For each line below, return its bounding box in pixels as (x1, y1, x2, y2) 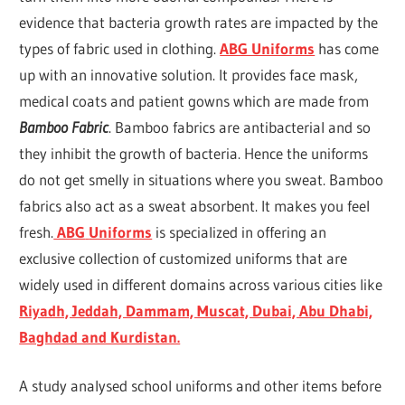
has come (318, 38, 380, 58)
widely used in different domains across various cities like (19, 274, 383, 294)
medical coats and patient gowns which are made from (19, 90, 370, 110)
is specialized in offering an (152, 221, 327, 241)
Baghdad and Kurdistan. (19, 326, 181, 346)
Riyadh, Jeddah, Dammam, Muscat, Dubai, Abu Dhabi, (19, 300, 373, 320)
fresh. (19, 221, 54, 241)
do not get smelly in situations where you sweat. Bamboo (19, 169, 384, 189)
